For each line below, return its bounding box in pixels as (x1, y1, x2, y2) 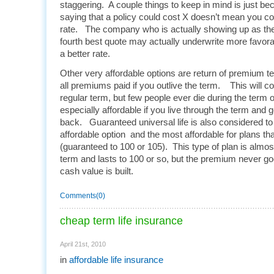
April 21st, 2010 (60, 240, 106, 248)
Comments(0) (60, 191, 105, 200)
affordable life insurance (69, 255, 163, 265)
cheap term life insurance (60, 215, 183, 227)
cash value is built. (60, 166, 133, 176)
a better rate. (60, 49, 110, 59)
